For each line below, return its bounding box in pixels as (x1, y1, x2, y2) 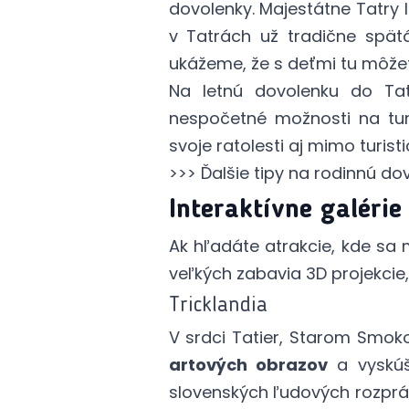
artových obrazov (168, 353, 328, 376)
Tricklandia (168, 295, 267, 317)
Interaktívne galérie (168, 196, 402, 224)
